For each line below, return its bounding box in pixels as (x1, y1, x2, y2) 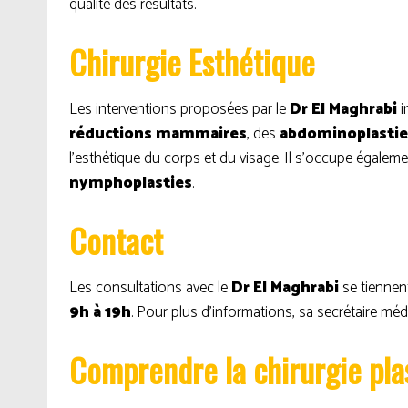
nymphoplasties (69, 170, 192, 196)
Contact (69, 216, 163, 264)
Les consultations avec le (69, 275, 231, 301)
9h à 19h (69, 300, 131, 325)
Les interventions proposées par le (69, 97, 290, 122)
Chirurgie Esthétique (69, 37, 315, 86)
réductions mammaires (69, 121, 247, 147)
